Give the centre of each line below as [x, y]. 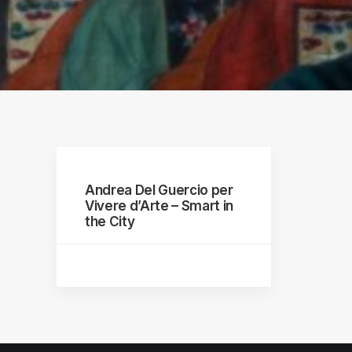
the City [110, 222]
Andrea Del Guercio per [159, 190]
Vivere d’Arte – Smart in [159, 206]
